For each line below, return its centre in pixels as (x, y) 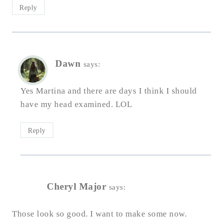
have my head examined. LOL (76, 104)
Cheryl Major (76, 186)
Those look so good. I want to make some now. (99, 214)
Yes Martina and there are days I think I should (109, 91)
